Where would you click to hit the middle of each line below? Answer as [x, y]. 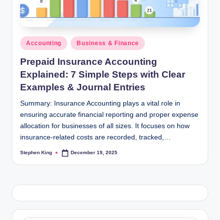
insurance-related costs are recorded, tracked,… [96, 137]
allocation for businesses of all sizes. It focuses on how [105, 126]
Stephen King [36, 153]
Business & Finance [108, 43]
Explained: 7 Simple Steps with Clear [103, 74]
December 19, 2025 [94, 153]
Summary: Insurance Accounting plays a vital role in [100, 103]
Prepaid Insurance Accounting [89, 61]
